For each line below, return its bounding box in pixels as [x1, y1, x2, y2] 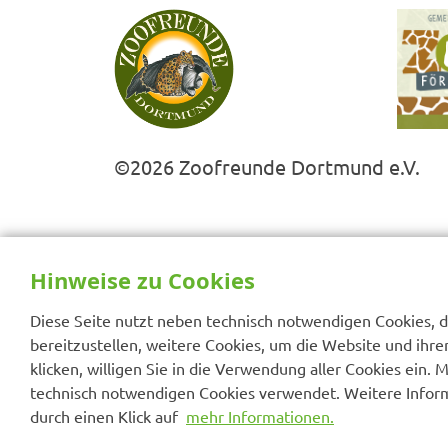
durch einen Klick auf [30, 406, 186, 426]
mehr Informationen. [186, 406, 334, 426]
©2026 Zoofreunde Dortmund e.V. [114, 153, 420, 179]
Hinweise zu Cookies [30, 265, 255, 295]
